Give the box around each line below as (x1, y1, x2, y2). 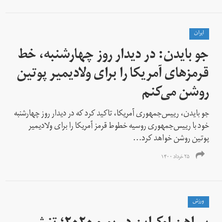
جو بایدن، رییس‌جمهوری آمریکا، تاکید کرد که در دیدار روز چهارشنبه (14, 105, 210, 123)
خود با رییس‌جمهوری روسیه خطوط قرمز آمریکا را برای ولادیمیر (28, 117, 210, 136)
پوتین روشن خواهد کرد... (133, 130, 210, 148)
